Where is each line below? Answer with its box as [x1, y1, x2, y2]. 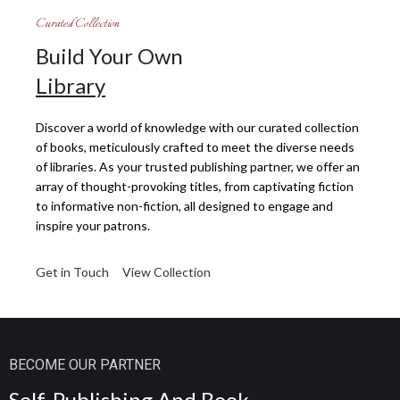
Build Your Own [36, 42, 183, 69]
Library [36, 71, 105, 98]
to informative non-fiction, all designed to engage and [36, 197, 333, 213]
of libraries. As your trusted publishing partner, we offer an [36, 158, 360, 174]
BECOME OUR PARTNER [9, 355, 161, 373]
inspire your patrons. [36, 217, 150, 233]
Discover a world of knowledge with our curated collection [36, 119, 359, 135]
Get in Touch [36, 263, 109, 279]
